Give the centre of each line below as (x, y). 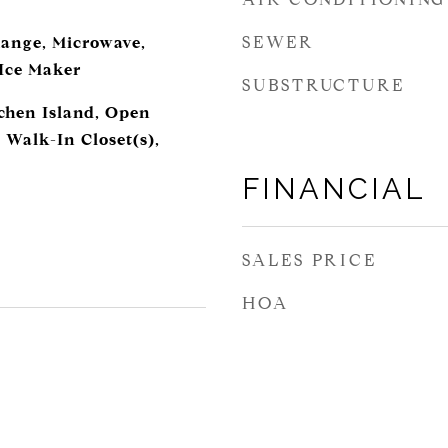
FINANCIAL (334, 189)
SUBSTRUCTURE (323, 85)
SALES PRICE (309, 260)
